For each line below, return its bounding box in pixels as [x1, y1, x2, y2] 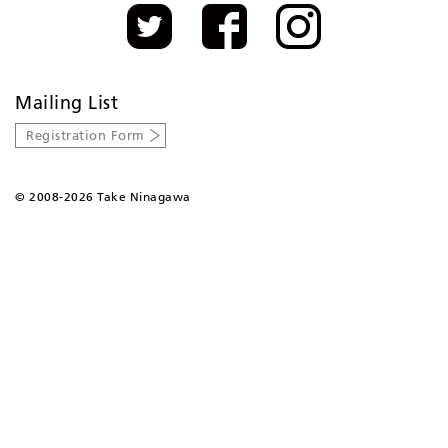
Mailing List [15, 91, 118, 115]
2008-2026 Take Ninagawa [25, 188, 191, 204]
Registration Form [26, 126, 145, 143]
